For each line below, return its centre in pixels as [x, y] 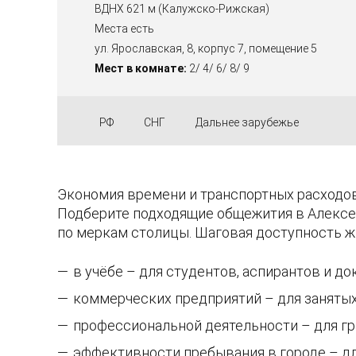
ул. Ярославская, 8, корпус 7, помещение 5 [206, 49]
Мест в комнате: [141, 69]
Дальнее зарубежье [247, 123]
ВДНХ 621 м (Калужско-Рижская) [182, 9]
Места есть [124, 29]
